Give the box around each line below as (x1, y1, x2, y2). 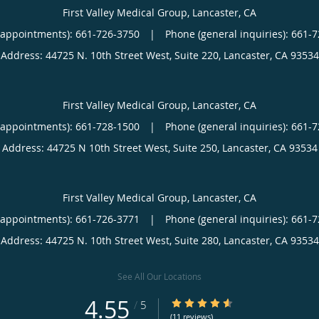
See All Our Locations (117, 270, 202, 282)
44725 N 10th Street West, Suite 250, (46, 140, 222, 155)
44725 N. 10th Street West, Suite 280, (45, 233, 224, 247)
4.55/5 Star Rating (170, 296, 255, 310)
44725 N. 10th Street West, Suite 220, (45, 48, 224, 62)
